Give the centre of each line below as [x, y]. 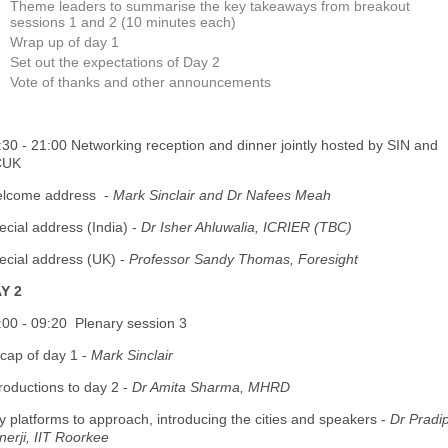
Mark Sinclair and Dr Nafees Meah [222, 195]
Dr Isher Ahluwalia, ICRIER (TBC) [246, 227]
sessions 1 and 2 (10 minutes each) [123, 22]
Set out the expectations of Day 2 [115, 62]
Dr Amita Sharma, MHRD [209, 387]
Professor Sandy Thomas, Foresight [243, 259]
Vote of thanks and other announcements [140, 82]
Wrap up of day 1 [64, 42]
